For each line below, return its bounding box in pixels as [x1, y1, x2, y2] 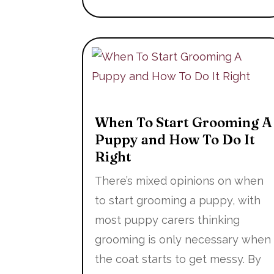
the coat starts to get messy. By [95, 253, 262, 266]
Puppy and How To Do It [95, 131, 256, 149]
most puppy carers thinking [95, 213, 240, 227]
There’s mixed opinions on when [95, 174, 264, 188]
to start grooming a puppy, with [95, 194, 261, 207]
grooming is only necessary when [95, 233, 272, 246]
